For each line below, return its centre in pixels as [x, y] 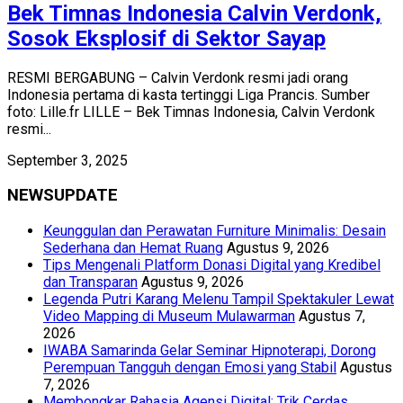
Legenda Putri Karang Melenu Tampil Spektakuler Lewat [219, 299]
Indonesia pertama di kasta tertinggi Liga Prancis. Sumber [188, 94]
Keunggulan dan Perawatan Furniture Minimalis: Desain [215, 230]
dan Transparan [90, 282]
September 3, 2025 [67, 160]
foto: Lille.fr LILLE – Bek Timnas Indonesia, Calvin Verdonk [191, 112]
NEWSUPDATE [63, 196]
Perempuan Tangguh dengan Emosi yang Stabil [190, 367]
